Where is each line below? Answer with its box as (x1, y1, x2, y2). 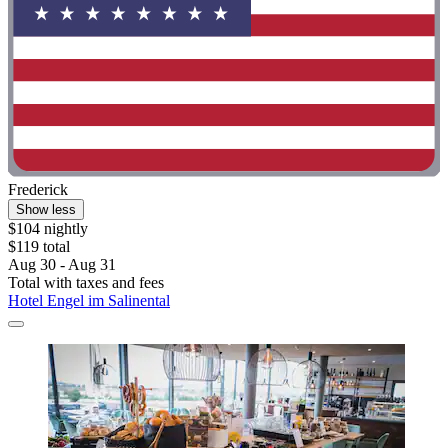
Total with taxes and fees (8, 273, 164, 291)
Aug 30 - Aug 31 (8, 255, 116, 273)
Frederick (8, 180, 68, 198)
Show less (16, 201, 76, 217)
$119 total (8, 237, 70, 255)
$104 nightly (8, 219, 88, 237)
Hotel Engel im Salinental (8, 291, 170, 309)
